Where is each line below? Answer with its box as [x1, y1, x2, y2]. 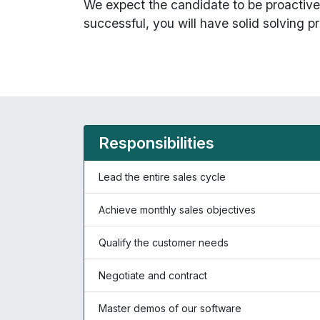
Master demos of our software [99, 302, 241, 314]
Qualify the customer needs [99, 236, 229, 249]
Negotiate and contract [99, 269, 207, 281]
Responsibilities [99, 134, 214, 152]
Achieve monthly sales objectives [99, 204, 256, 216]
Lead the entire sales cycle [99, 171, 226, 183]
